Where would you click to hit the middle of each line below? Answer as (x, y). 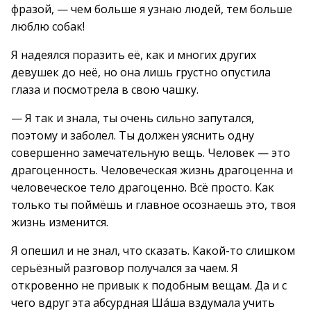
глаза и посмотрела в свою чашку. (105, 90)
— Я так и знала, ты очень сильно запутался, (133, 118)
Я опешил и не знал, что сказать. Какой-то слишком (153, 251)
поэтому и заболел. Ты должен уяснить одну (133, 135)
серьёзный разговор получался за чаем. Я (125, 268)
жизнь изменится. (60, 222)
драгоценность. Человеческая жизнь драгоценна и (152, 170)
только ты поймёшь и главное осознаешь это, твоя (153, 205)
